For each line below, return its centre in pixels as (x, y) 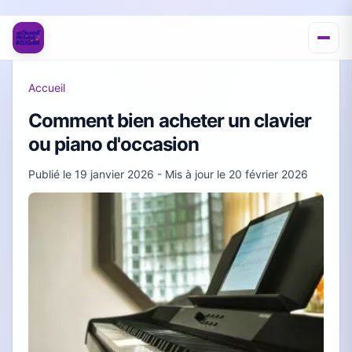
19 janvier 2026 (114, 174)
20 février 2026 (268, 174)
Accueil (47, 88)
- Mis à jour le (191, 174)
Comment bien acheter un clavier (170, 121)
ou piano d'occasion (114, 144)
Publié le (51, 174)
